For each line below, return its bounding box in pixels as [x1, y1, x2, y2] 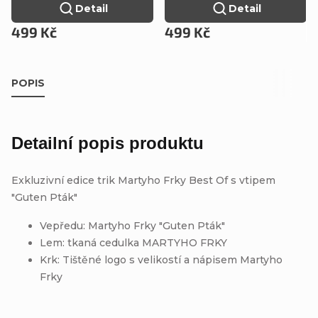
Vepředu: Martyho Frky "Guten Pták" [40, 219, 225, 232]
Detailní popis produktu [11, 133, 204, 153]
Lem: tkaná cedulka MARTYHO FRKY [40, 236, 227, 249]
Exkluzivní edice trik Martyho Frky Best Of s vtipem [11, 173, 275, 187]
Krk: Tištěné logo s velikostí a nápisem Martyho [40, 253, 283, 266]
